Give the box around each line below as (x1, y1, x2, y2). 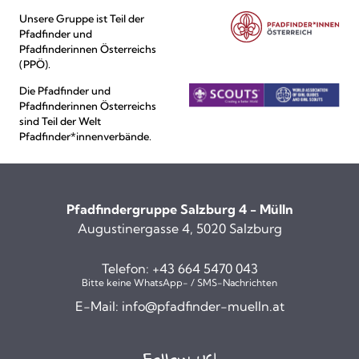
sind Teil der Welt (19, 115, 101, 128)
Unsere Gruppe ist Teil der (19, 12, 144, 26)
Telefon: (101, 260, 152, 277)
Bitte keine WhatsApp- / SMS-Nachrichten (82, 276, 277, 289)
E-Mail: (75, 298, 122, 315)
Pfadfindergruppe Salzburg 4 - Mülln (66, 201, 293, 218)
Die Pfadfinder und (19, 84, 111, 98)
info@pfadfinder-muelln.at (121, 298, 284, 315)
